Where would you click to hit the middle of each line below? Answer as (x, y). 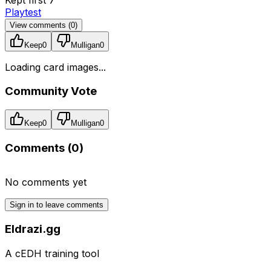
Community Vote (51, 91)
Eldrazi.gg (33, 229)
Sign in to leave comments (57, 204)
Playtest (23, 12)
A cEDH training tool (52, 253)
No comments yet (46, 182)
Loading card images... (55, 67)
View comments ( (40, 25)
